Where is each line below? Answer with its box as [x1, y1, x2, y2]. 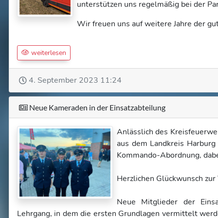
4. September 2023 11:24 [29, 75, 122, 86]
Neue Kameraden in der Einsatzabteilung [28, 103, 165, 112]
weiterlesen [29, 48, 66, 57]
